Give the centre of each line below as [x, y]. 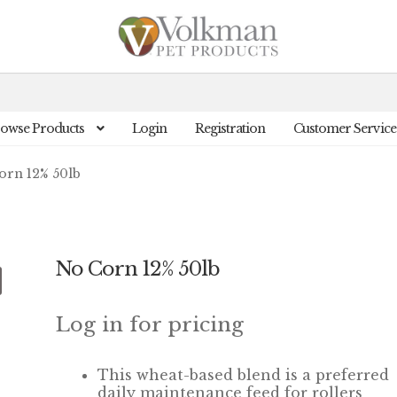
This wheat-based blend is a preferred [244, 375]
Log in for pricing [150, 325]
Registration [230, 128]
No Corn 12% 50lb [138, 269]
